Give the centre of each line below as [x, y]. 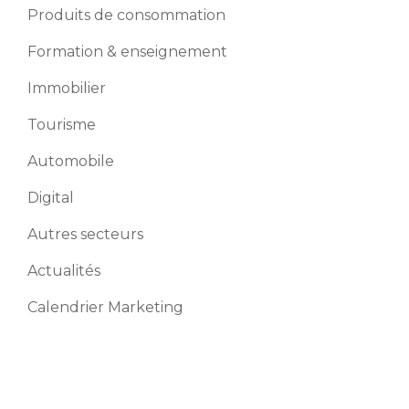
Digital [51, 198]
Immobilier [67, 88]
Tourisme [62, 125]
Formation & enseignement [127, 52]
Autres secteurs [85, 234]
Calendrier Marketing [105, 307]
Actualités [64, 271]
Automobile [71, 161]
